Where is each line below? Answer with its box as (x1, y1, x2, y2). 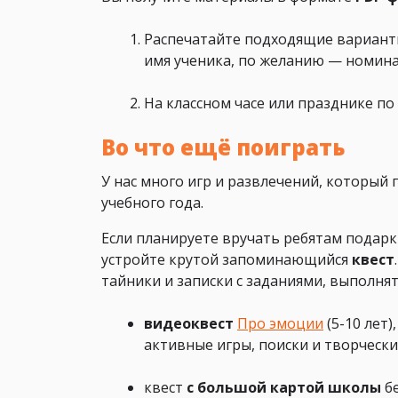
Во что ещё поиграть (101, 132, 345, 163)
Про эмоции (237, 314, 323, 334)
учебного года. (101, 193, 203, 213)
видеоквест (144, 314, 234, 334)
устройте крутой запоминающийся (101, 250, 352, 270)
